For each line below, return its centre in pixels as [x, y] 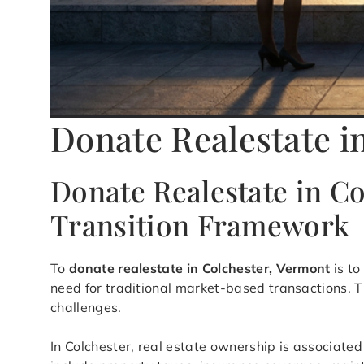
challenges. [86, 308]
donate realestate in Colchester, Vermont [199, 269]
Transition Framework [200, 225]
